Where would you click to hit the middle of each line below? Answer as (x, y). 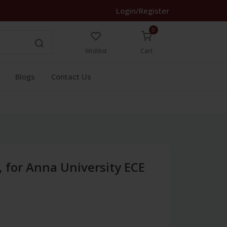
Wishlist (96, 51)
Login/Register (143, 11)
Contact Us (71, 77)
